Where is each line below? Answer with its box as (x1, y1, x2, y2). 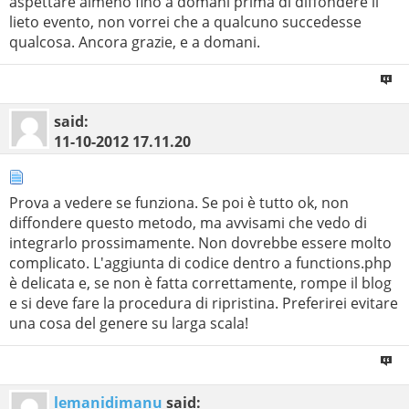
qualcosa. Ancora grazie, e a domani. (9, 32, 260, 53)
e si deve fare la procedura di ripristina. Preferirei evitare (9, 292, 398, 313)
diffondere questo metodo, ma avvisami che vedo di (9, 212, 367, 233)
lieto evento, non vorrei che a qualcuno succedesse (9, 12, 362, 33)
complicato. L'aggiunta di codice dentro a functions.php (9, 252, 392, 273)
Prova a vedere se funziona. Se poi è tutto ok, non (9, 192, 349, 213)
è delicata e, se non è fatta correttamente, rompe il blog (9, 272, 392, 293)
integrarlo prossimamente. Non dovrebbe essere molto (9, 232, 392, 253)
